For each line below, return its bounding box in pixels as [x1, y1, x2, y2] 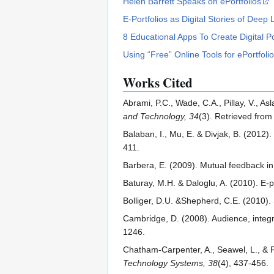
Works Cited [123, 73, 193, 92]
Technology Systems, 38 [123, 258, 218, 268]
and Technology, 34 [123, 111, 199, 122]
